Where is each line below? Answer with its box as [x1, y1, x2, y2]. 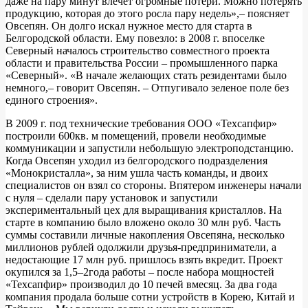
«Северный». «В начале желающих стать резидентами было [5, 69, 287, 81]
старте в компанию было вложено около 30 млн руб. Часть [5, 216, 280, 228]
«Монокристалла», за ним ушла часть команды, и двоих [5, 166, 268, 179]
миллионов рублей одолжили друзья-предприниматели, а [5, 241, 276, 253]
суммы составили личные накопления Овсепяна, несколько [5, 228, 285, 241]
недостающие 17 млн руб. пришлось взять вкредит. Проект [5, 253, 283, 265]
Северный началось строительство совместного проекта [5, 44, 269, 56]
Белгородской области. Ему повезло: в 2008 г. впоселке [5, 32, 265, 44]
